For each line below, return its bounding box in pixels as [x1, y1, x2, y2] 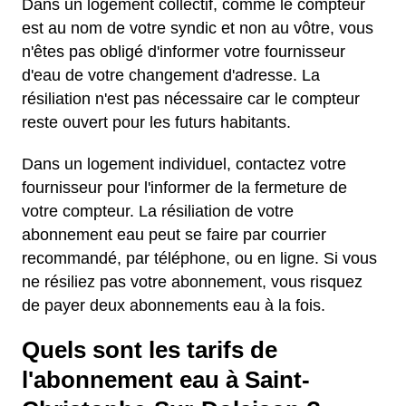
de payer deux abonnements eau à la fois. [22, 296, 325, 314]
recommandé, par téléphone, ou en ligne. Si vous [22, 249, 377, 267]
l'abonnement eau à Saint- [22, 367, 310, 392]
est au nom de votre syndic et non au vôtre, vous [22, 19, 373, 37]
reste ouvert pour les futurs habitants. [22, 113, 291, 131]
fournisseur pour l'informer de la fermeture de [22, 179, 347, 197]
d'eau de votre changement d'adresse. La [22, 66, 320, 84]
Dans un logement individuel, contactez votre [22, 155, 346, 173]
